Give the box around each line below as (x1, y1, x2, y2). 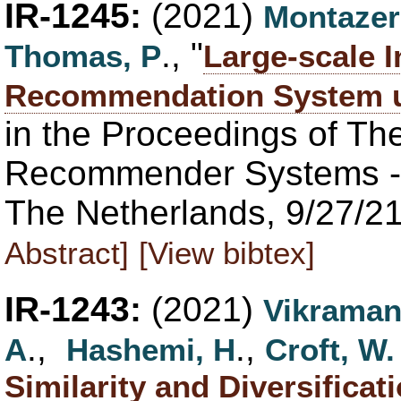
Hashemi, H (66, 331, 235, 367)
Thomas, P (4, 38, 161, 73)
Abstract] (4, 235, 129, 270)
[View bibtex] (139, 235, 315, 270)
